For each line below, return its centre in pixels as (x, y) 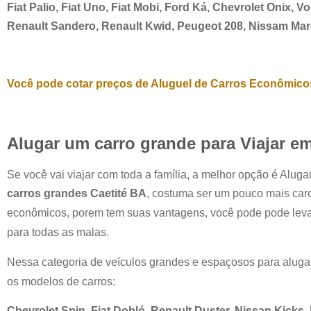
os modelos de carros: (62, 281)
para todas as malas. (59, 233)
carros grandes (49, 194)
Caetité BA (118, 194)
